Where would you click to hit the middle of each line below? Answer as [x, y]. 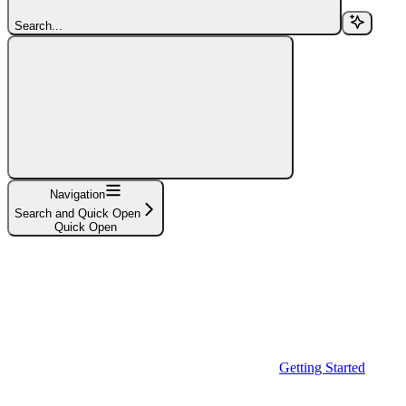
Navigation [77, 194]
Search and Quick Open [77, 213]
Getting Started [322, 367]
